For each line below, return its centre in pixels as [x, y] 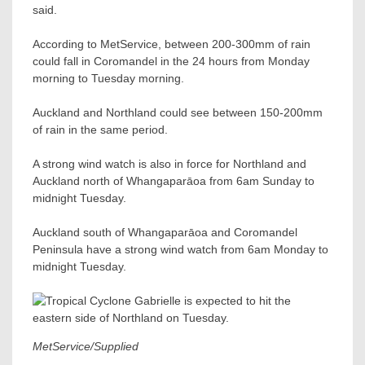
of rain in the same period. [100, 129]
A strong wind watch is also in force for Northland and [169, 163]
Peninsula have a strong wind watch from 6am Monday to [180, 249]
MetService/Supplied [86, 346]
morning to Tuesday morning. [108, 78]
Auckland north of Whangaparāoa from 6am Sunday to [174, 180]
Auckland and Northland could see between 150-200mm [178, 112]
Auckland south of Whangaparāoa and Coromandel [165, 232]
